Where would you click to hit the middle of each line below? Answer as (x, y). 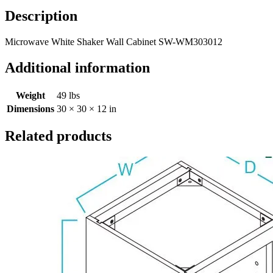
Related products (58, 136)
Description (41, 16)
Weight (30, 95)
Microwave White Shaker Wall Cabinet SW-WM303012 (114, 41)
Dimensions (30, 108)
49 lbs (68, 95)
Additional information (77, 67)
